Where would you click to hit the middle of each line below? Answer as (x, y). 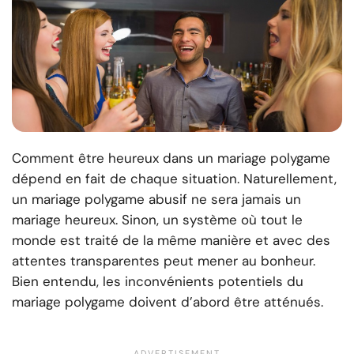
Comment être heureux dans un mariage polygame (171, 158)
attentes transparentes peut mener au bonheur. (164, 261)
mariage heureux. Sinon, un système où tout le (157, 220)
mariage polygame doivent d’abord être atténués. (168, 302)
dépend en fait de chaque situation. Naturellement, (174, 179)
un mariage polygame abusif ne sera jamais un (156, 200)
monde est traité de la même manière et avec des (171, 241)
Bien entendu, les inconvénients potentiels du (158, 282)
